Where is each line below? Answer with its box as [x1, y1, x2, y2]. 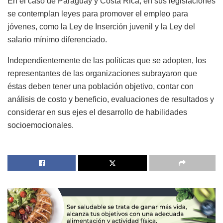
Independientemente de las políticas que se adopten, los [7, 56, 206, 65]
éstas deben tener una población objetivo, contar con [7, 82, 194, 91]
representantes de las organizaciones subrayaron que [7, 69, 197, 78]
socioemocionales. [7, 121, 74, 130]
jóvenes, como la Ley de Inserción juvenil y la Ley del [7, 22, 195, 31]
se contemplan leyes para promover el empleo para [7, 9, 188, 18]
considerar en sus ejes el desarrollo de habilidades [7, 108, 187, 117]
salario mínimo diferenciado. [7, 35, 107, 44]
